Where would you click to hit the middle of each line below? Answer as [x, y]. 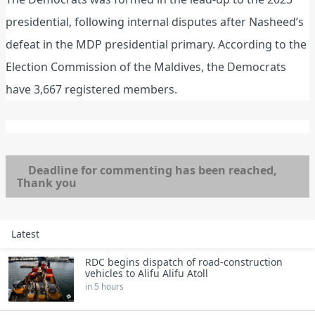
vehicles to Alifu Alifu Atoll [147, 274]
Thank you [47, 183]
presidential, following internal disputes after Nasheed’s [155, 22]
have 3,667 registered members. [91, 90]
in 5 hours [105, 287]
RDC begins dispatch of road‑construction [184, 262]
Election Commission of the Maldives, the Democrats [146, 67]
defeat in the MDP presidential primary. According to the [156, 45]
